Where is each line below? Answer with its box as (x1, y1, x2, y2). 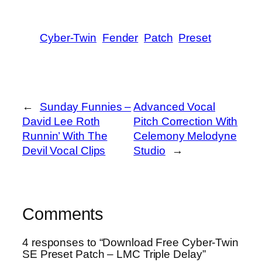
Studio (133, 144, 166, 157)
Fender (102, 31, 139, 44)
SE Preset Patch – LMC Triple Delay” (22, 248, 206, 261)
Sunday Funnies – (39, 100, 132, 113)
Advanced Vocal (133, 100, 215, 113)
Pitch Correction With (133, 115, 238, 127)
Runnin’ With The (22, 129, 108, 142)
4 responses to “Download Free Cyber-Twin (22, 236, 239, 249)
